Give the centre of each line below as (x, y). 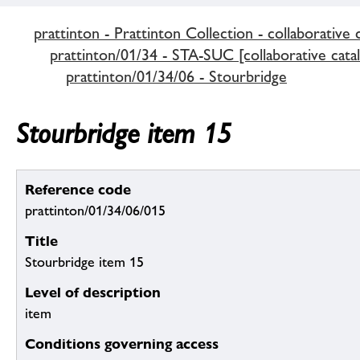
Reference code (78, 190)
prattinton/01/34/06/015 (95, 211)
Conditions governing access (122, 344)
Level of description (93, 292)
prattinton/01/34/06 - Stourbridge (176, 76)
